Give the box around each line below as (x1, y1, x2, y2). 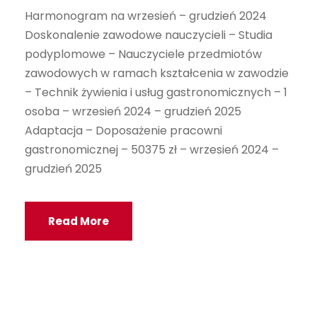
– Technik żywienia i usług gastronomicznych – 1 (25, 84, 287, 100)
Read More (48, 214, 109, 229)
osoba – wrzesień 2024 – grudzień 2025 (25, 103, 241, 120)
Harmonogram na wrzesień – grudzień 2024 (25, 8, 267, 24)
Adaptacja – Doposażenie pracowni (25, 122, 222, 139)
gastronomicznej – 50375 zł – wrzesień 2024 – (25, 142, 279, 158)
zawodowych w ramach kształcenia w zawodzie (25, 65, 289, 81)
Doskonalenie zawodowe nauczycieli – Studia (25, 27, 272, 43)
